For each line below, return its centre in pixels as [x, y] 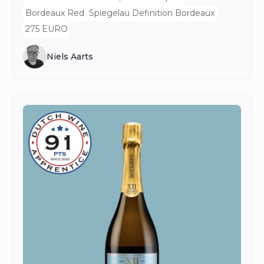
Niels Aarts [70, 56]
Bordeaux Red [55, 13]
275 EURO [47, 29]
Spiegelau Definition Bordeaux [152, 13]
